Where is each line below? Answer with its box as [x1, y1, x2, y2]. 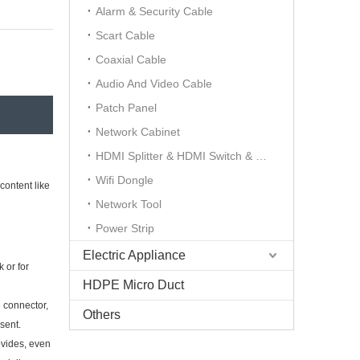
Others [83, 308, 121, 321]
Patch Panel [96, 101, 157, 114]
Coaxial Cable [96, 53, 166, 66]
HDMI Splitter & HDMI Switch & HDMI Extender [256, 149, 267, 162]
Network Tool [96, 198, 162, 211]
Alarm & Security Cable [96, 5, 213, 18]
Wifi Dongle [96, 174, 153, 186]
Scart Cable [96, 29, 155, 42]
